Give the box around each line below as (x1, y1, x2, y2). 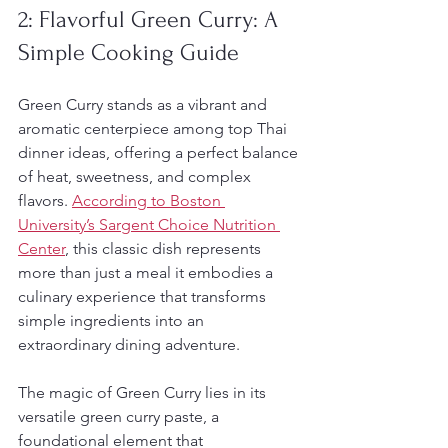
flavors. (18, 191, 72, 210)
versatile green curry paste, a (18, 407, 223, 426)
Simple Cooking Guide (18, 39, 239, 66)
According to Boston (72, 191, 225, 210)
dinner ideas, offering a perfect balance (18, 143, 302, 162)
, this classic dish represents (65, 239, 265, 258)
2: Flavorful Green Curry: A (18, 6, 284, 33)
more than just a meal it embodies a (18, 263, 277, 282)
